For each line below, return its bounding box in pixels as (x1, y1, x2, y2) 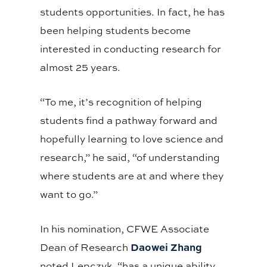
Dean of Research (40, 240, 131, 254)
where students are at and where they (40, 169, 224, 183)
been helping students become (40, 23, 191, 38)
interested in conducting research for (40, 42, 222, 56)
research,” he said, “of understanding (40, 150, 221, 164)
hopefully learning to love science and (40, 132, 224, 146)
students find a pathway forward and (40, 113, 218, 128)
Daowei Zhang (131, 240, 203, 254)
